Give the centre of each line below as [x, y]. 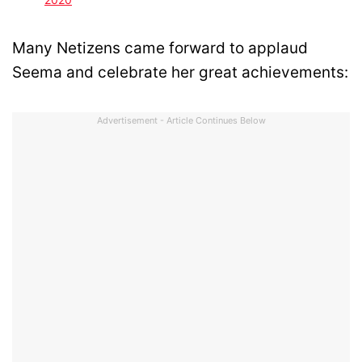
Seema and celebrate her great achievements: [180, 73]
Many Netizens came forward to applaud [160, 48]
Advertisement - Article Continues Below [181, 121]
